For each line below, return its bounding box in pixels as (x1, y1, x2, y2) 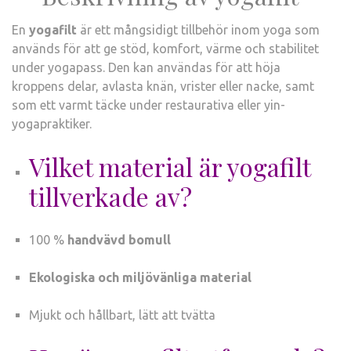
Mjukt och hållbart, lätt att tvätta (29, 307, 215, 322)
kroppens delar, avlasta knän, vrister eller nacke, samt (12, 78, 314, 93)
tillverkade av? (29, 179, 192, 213)
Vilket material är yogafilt (29, 149, 310, 183)
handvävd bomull (67, 232, 171, 247)
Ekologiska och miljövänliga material (29, 270, 251, 284)
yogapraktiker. (12, 116, 92, 131)
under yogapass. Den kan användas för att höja (12, 60, 280, 74)
